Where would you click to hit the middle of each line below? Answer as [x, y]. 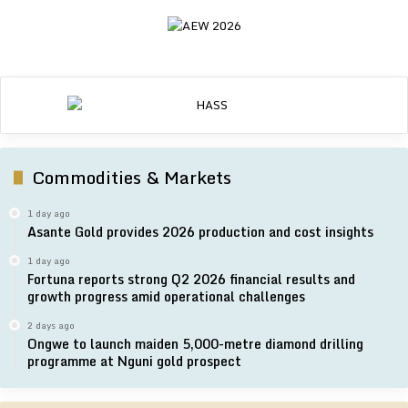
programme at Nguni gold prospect [134, 361]
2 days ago [51, 325]
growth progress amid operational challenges [166, 296]
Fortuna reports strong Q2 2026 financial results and [191, 279]
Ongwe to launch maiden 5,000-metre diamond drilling [195, 343]
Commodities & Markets [132, 177]
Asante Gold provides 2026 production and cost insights [200, 231]
